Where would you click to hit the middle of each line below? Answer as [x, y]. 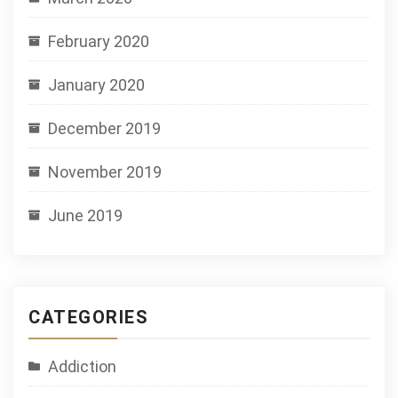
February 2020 [99, 41]
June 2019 [85, 215]
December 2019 [104, 128]
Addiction [82, 366]
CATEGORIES [88, 317]
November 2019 [105, 172]
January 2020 [96, 85]
